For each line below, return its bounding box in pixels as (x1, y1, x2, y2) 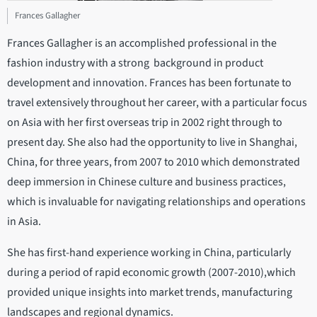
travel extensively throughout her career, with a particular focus (7, 94, 307, 110)
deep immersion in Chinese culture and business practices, (7, 173, 286, 190)
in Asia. (7, 213, 43, 229)
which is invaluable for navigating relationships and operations (7, 193, 306, 209)
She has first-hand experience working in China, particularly (7, 244, 291, 260)
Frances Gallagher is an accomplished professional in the (7, 35, 277, 51)
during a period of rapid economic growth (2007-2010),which (7, 264, 296, 280)
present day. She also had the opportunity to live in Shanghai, (7, 134, 297, 150)
